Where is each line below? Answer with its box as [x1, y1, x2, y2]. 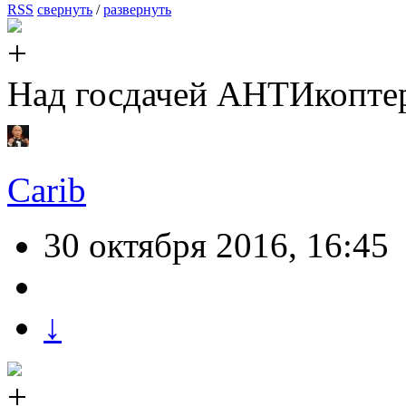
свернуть [37, 2, 92, 18]
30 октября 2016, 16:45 [43, 226, 389, 266]
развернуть [103, 2, 171, 18]
